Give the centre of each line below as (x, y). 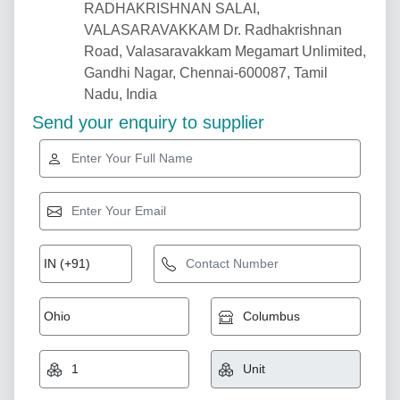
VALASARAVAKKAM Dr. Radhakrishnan (213, 30)
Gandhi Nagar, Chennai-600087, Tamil (206, 73)
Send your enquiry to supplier (148, 122)
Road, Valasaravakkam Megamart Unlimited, (225, 51)
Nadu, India (121, 94)
